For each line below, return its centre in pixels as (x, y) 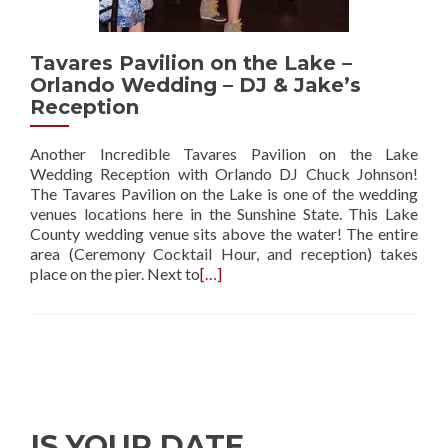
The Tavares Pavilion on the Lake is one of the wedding (224, 193)
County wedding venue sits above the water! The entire (224, 233)
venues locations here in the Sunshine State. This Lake (224, 213)
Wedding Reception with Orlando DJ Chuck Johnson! (224, 173)
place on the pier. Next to (115, 273)
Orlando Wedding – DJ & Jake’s (195, 85)
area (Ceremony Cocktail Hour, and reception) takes (224, 253)
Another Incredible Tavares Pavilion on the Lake (224, 153)
